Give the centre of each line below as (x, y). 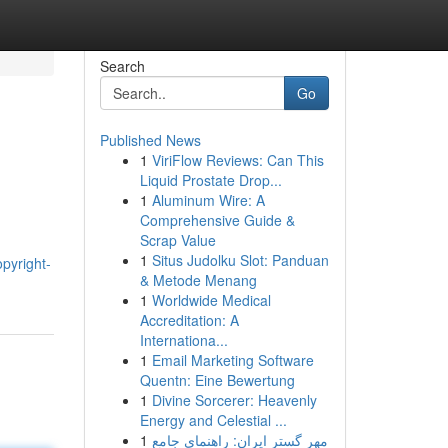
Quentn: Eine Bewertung (217, 380)
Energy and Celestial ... (213, 420)
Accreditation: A (189, 320)
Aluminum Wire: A (208, 200)
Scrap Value (177, 240)
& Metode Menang (198, 280)
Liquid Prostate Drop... (210, 180)
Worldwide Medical (211, 300)
